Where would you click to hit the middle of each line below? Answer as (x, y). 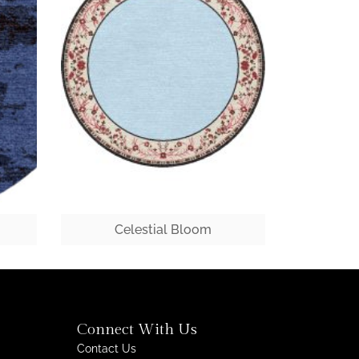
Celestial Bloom (163, 229)
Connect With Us (137, 329)
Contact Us (107, 348)
